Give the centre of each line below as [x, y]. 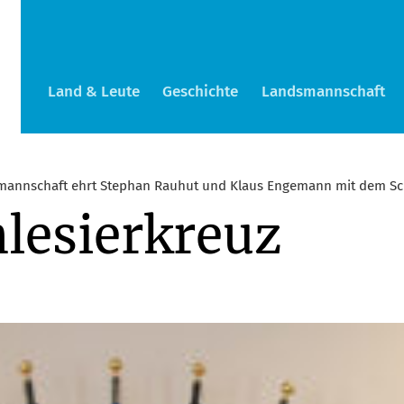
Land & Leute [93, 92]
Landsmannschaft [323, 92]
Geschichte [201, 92]
